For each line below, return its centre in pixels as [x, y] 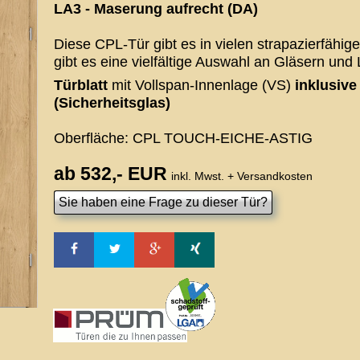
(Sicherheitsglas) [112, 103]
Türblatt [81, 85]
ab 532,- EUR [110, 174]
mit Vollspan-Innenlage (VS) [201, 85]
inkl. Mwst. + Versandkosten [242, 176]
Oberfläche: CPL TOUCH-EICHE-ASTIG [183, 138]
